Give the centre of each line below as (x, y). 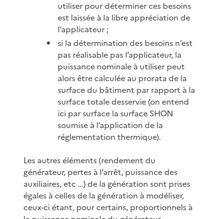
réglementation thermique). (109, 137)
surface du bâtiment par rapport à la (127, 90)
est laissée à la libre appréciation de (124, 17)
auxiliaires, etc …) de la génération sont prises (107, 184)
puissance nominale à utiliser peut (121, 66)
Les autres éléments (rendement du (89, 160)
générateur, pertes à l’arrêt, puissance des (100, 172)
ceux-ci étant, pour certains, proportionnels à (108, 207)
